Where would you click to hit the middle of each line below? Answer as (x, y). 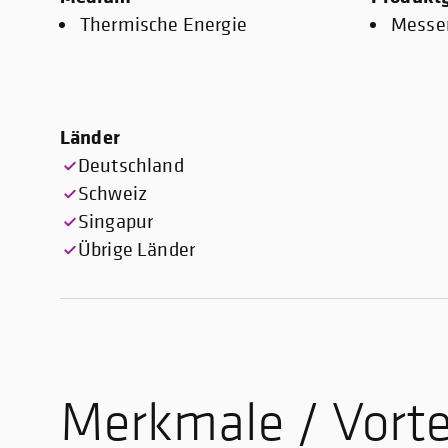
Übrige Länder (137, 249)
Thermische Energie (163, 24)
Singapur (116, 221)
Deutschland (131, 165)
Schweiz (113, 193)
